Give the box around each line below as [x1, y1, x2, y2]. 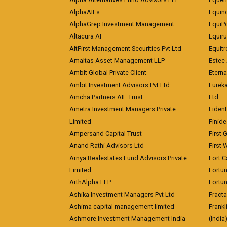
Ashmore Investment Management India [69, 215, 185, 222]
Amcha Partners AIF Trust [69, 93, 143, 101]
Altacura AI [69, 32, 101, 40]
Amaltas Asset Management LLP [69, 57, 165, 64]
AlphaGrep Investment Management [69, 20, 174, 28]
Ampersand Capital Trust [69, 130, 142, 137]
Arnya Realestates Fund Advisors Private [69, 154, 187, 162]
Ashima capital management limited [69, 203, 174, 210]
